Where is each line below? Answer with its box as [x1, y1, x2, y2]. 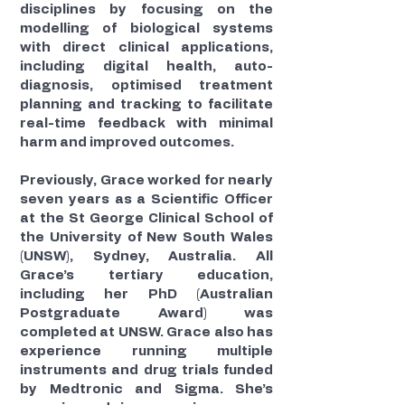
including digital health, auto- [20, 60, 273, 73]
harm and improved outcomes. [20, 136, 237, 149]
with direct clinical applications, [20, 41, 273, 54]
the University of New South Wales [20, 231, 273, 244]
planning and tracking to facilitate [20, 98, 273, 111]
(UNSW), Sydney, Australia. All [20, 250, 273, 263]
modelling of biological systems [20, 22, 273, 35]
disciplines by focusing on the [20, 3, 273, 16]
